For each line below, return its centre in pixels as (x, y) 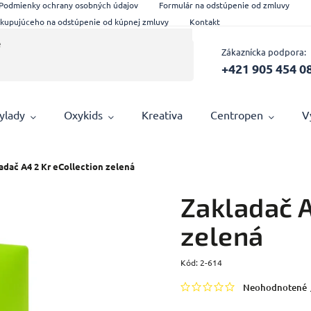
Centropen (237, 115)
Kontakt (205, 21)
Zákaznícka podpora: (263, 51)
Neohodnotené (275, 287)
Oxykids (84, 115)
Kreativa (162, 115)
